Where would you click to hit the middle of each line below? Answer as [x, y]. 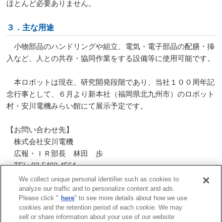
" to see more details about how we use [131, 198]
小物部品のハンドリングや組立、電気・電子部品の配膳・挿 [111, 46]
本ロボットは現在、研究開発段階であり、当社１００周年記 [111, 82]
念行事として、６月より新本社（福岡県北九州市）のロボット [111, 94]
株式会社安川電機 [44, 141]
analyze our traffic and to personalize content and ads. [97, 189]
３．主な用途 [30, 27]
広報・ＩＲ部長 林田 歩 [55, 153]
